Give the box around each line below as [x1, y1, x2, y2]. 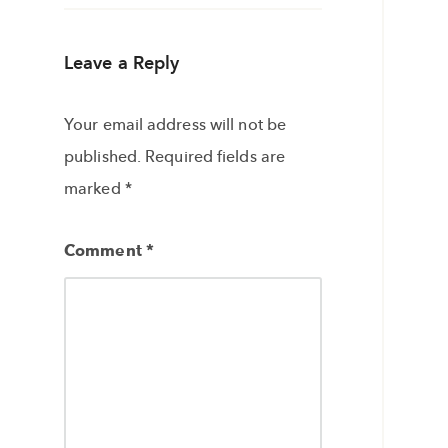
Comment [64, 240, 146, 262]
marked [64, 178, 125, 200]
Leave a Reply [64, 51, 180, 76]
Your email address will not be [64, 114, 287, 136]
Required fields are [145, 146, 286, 168]
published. [64, 146, 141, 168]
